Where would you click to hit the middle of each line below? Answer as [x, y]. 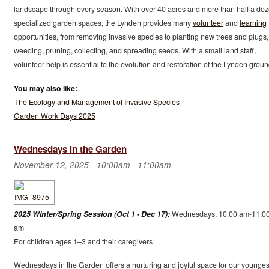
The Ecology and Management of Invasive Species [96, 102]
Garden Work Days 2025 [54, 116]
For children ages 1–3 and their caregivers [83, 241]
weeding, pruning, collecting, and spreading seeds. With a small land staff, [134, 51]
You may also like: [45, 88]
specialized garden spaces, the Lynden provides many [103, 23]
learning [253, 23]
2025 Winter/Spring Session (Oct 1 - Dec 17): [92, 213]
